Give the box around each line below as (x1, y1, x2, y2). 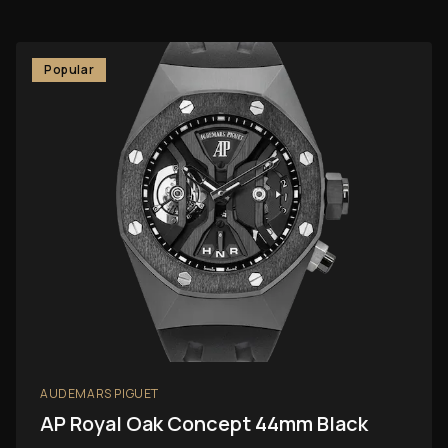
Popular (44, 60, 95, 78)
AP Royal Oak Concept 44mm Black (40, 409, 368, 437)
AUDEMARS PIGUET (40, 384, 159, 402)
